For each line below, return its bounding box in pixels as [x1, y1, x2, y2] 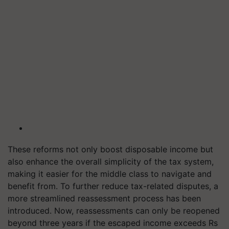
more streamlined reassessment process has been [8, 193, 201, 203]
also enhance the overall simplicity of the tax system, [8, 156, 214, 167]
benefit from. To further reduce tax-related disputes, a [8, 181, 218, 191]
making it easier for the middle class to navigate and [8, 169, 212, 179]
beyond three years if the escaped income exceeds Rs [8, 218, 218, 228]
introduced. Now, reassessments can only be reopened [8, 205, 220, 216]
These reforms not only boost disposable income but [8, 144, 213, 154]
